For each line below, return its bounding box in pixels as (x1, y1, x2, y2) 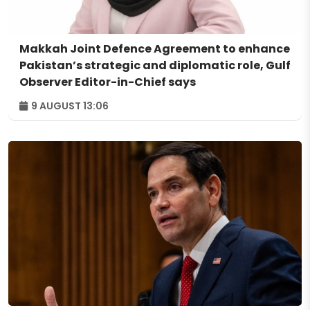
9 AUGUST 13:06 (29, 98, 109, 113)
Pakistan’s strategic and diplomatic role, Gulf (19, 57, 291, 73)
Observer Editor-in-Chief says (19, 73, 196, 90)
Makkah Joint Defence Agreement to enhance (19, 40, 290, 57)
